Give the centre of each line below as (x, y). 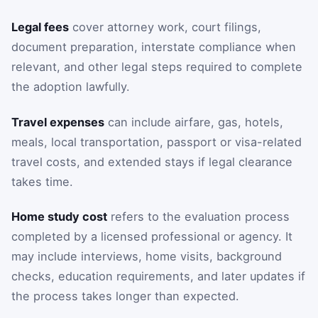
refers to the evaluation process (198, 217)
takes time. (42, 181)
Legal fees (40, 27)
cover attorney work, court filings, (165, 27)
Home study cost (59, 217)
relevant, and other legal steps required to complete (157, 67)
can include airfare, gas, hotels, (194, 122)
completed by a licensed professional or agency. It (152, 237)
